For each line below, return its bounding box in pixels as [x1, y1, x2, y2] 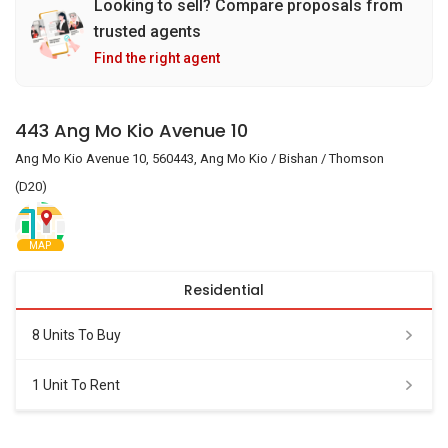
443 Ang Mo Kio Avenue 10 [15, 118, 248, 143]
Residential [184, 280, 264, 300]
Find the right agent [94, 50, 220, 66]
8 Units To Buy [32, 326, 121, 343]
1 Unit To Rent [32, 376, 120, 393]
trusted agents [94, 22, 201, 41]
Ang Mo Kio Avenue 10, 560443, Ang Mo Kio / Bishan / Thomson [15, 151, 384, 166]
